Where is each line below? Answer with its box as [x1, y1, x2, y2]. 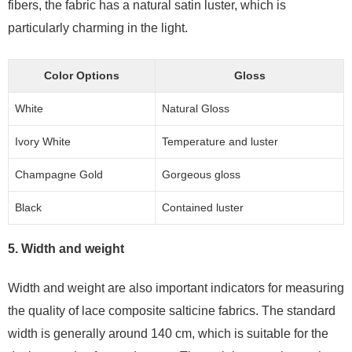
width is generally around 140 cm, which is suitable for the [8, 327, 328, 340]
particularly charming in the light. [8, 21, 188, 35]
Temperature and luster [162, 135, 278, 148]
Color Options [44, 69, 119, 82]
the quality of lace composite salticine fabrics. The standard [8, 304, 335, 317]
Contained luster [162, 201, 244, 214]
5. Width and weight [8, 242, 124, 255]
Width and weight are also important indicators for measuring [8, 281, 344, 295]
